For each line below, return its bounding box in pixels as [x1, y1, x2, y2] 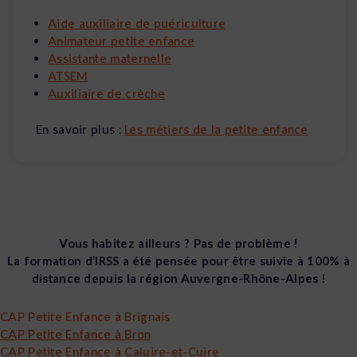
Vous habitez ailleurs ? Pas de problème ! [59, 235, 298, 250]
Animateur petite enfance [48, 33, 195, 49]
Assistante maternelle [48, 51, 172, 66]
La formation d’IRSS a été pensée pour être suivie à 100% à [6, 253, 351, 268]
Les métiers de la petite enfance [124, 121, 308, 136]
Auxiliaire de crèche [48, 86, 165, 101]
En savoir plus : [36, 121, 125, 136]
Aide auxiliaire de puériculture [48, 16, 226, 31]
